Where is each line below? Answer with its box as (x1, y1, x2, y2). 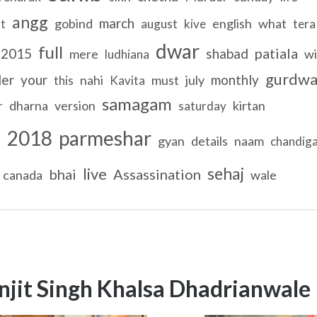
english (212, 15, 252, 31)
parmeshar (58, 125, 151, 150)
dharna (8, 97, 48, 113)
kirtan (232, 97, 265, 113)
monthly (210, 71, 259, 88)
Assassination (113, 165, 201, 183)
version (54, 97, 96, 113)
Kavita (109, 72, 145, 88)
